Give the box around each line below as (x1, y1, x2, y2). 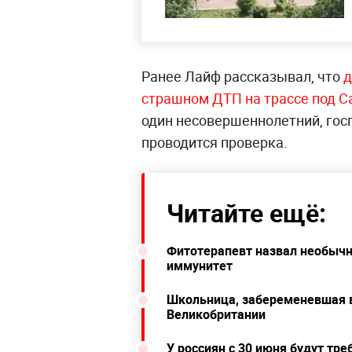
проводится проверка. (141, 133, 288, 152)
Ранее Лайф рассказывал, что (141, 67, 340, 86)
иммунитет (167, 257, 233, 275)
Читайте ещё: (167, 196, 326, 230)
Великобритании (167, 306, 266, 324)
